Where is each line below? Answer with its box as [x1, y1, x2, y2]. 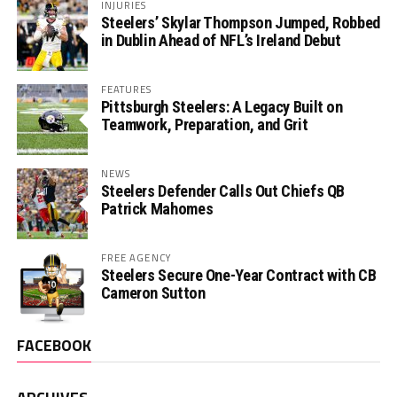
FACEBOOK [16, 333, 91, 358]
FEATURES [100, 82, 152, 97]
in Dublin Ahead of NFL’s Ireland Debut [100, 31, 341, 51]
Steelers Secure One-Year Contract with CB [100, 266, 377, 285]
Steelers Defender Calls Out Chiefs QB [100, 182, 346, 201]
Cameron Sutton [100, 284, 206, 303]
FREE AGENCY [100, 250, 172, 266]
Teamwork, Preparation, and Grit [100, 115, 308, 135]
